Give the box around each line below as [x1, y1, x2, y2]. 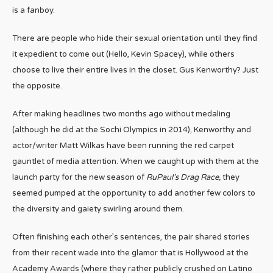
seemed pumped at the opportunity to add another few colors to [12, 188, 255, 198]
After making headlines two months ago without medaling [12, 108, 230, 119]
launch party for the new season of [12, 172, 146, 182]
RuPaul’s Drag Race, [146, 172, 221, 182]
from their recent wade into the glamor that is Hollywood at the [12, 247, 249, 258]
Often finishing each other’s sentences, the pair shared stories [12, 232, 250, 242]
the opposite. [12, 80, 62, 91]
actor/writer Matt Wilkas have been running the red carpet [12, 140, 234, 151]
